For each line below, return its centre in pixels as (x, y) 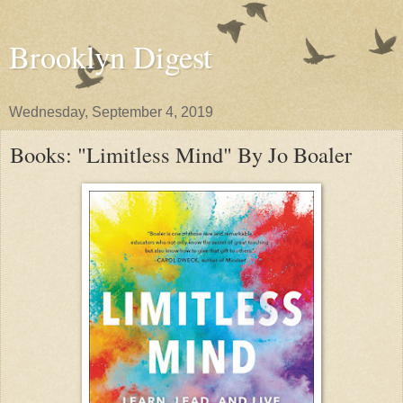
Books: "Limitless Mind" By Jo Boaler (181, 154)
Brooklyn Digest (111, 57)
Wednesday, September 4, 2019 (111, 112)
